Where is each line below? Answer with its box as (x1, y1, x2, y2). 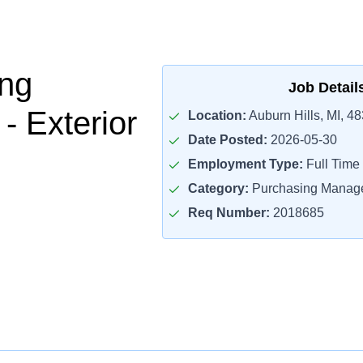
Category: (187, 181, 249, 195)
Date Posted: (187, 133, 267, 147)
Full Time (302, 157, 360, 171)
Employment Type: (187, 157, 303, 171)
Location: (187, 109, 246, 122)
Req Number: (187, 206, 270, 220)
